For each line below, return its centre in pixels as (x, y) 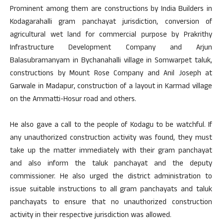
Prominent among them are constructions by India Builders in (111, 10)
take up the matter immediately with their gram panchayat (111, 151)
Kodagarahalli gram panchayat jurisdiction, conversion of (111, 23)
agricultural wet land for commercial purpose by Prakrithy (111, 35)
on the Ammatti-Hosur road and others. (73, 100)
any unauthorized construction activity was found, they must (111, 139)
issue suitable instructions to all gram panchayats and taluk (111, 190)
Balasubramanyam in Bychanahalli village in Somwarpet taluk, (111, 61)
